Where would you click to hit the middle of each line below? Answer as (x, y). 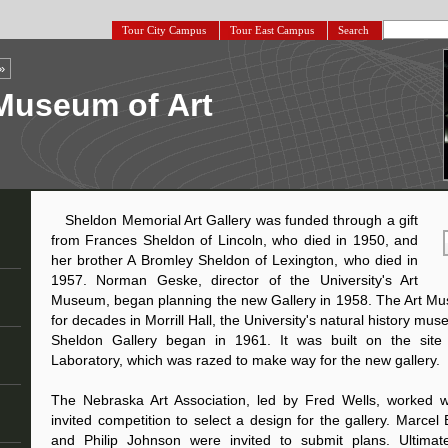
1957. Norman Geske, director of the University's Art (234, 280)
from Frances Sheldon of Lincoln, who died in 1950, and (234, 240)
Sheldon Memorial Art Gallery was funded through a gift (241, 220)
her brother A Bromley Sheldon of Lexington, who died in (234, 260)
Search (355, 30)
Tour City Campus (165, 30)
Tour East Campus (273, 30)
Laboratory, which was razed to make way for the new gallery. (245, 360)
